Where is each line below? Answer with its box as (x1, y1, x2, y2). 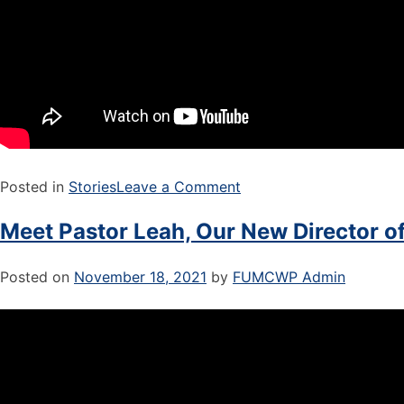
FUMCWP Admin (233, 267, 345, 286)
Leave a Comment (116, 177, 241, 196)
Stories (69, 177, 116, 196)
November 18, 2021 (74, 267, 207, 286)
